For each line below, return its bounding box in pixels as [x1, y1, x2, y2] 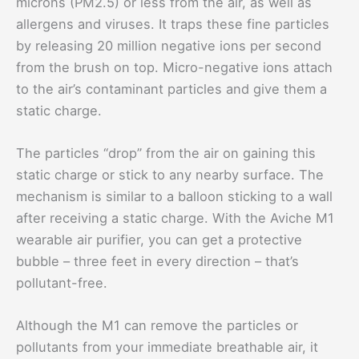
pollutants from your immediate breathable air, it [16, 339, 318, 356]
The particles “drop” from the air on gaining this [16, 145, 316, 162]
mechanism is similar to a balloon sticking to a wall [16, 188, 333, 205]
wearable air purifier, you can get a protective [16, 232, 302, 248]
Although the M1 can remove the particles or [16, 317, 298, 334]
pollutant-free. [16, 275, 107, 292]
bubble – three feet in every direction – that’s [16, 253, 299, 270]
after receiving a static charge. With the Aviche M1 [16, 210, 334, 227]
